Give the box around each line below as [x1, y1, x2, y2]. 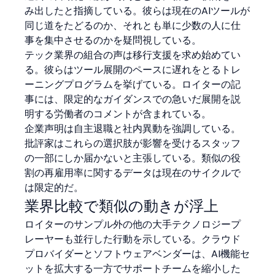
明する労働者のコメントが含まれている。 [25, 106, 212, 121]
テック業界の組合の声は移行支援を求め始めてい [25, 47, 241, 62]
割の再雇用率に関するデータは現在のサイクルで [25, 165, 241, 180]
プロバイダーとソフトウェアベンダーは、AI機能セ [25, 246, 250, 261]
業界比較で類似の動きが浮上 [25, 195, 219, 216]
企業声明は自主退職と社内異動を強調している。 [25, 121, 241, 136]
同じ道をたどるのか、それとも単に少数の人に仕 [25, 18, 241, 33]
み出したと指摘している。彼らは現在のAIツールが [25, 3, 250, 18]
